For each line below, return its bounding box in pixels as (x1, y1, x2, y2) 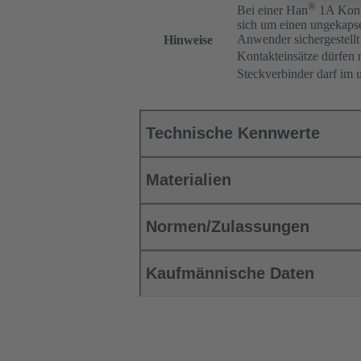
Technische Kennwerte (146, 124, 320, 143)
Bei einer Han (237, 2, 308, 17)
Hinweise (163, 33, 213, 48)
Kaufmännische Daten (146, 264, 314, 283)
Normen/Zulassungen (146, 218, 309, 236)
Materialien (146, 171, 231, 189)
